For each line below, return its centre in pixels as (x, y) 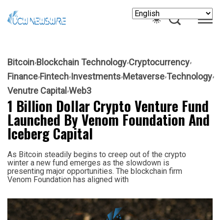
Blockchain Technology (82, 62)
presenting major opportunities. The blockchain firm (95, 171)
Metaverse (144, 76)
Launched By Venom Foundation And (109, 119)
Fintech (54, 76)
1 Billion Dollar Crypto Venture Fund (108, 106)
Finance (23, 76)
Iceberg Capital (50, 133)
